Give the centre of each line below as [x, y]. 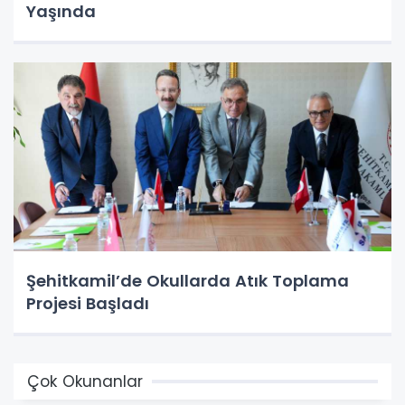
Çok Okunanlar [85, 382]
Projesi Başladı [88, 304]
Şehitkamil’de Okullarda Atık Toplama [188, 281]
